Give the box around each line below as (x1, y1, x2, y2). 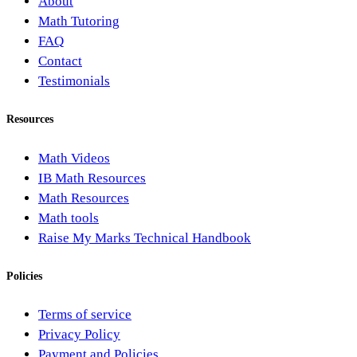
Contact (38, 53, 82, 69)
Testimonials (38, 73, 110, 88)
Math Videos (38, 150, 110, 166)
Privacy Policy (38, 327, 120, 343)
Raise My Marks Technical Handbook (38, 229, 251, 245)
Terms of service (38, 307, 131, 323)
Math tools (38, 210, 99, 226)
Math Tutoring (38, 13, 120, 29)
